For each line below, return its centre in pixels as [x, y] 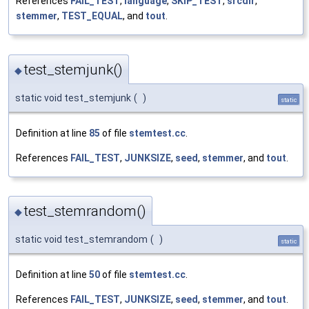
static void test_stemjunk [73, 98]
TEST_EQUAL [92, 16]
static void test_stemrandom [81, 240]
